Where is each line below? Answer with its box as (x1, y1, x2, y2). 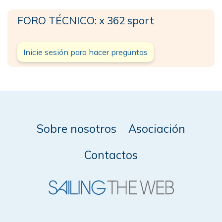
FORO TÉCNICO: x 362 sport (17, 13, 154, 27)
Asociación (128, 121, 185, 136)
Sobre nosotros (37, 121, 116, 136)
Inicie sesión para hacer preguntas (23, 47, 148, 57)
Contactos (84, 147, 138, 162)
